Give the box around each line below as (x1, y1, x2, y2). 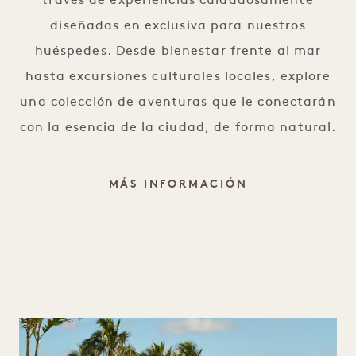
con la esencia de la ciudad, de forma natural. (19, 122, 337, 134)
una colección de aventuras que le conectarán (20, 96, 336, 109)
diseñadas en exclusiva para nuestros (50, 20, 306, 33)
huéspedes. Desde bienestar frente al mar (34, 45, 322, 58)
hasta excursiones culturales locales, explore (25, 71, 331, 83)
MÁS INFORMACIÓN (108, 179, 248, 191)
